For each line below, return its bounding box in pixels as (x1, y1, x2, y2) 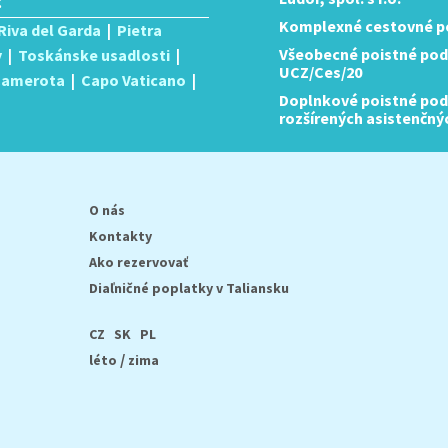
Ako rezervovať (89, 253, 188, 271)
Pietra (117, 20, 162, 40)
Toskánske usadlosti (18, 45, 170, 65)
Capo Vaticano (81, 70, 186, 90)
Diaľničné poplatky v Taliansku (89, 279, 289, 297)
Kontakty (89, 227, 152, 245)
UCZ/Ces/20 (279, 62, 362, 82)
